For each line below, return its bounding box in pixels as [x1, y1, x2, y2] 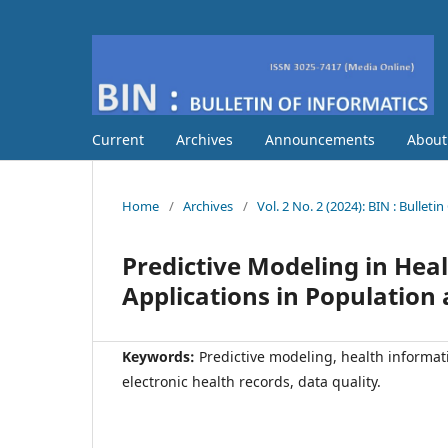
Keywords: [122, 346, 199, 366]
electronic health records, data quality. [122, 371, 381, 391]
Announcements [265, 129, 375, 149]
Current [92, 129, 144, 149]
